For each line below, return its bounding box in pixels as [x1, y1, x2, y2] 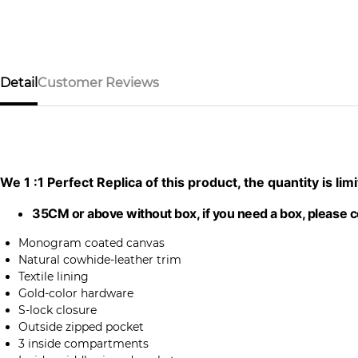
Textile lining [18, 269, 89, 284]
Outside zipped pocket [18, 320, 144, 335]
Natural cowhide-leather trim [18, 253, 181, 268]
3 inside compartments [18, 336, 149, 352]
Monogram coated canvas [18, 236, 165, 251]
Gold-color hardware [18, 286, 133, 301]
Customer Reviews [38, 75, 159, 91]
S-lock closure [18, 303, 97, 318]
